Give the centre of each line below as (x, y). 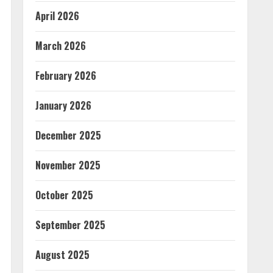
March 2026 (61, 46)
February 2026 (66, 76)
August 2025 (62, 255)
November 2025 (68, 165)
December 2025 (68, 135)
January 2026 (63, 105)
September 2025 (70, 225)
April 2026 (57, 16)
